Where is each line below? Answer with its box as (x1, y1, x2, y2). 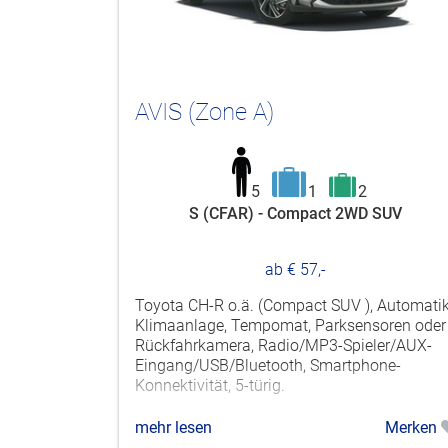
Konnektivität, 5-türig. (135, 375, 285, 395)
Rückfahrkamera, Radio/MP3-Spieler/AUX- (135, 335, 432, 355)
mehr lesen (135, 417, 212, 437)
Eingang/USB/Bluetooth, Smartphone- (135, 355, 401, 375)
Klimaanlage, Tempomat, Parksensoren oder (135, 315, 446, 335)
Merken (384, 417, 441, 437)
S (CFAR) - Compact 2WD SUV (189, 203, 403, 223)
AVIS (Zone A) (135, 97, 274, 126)
